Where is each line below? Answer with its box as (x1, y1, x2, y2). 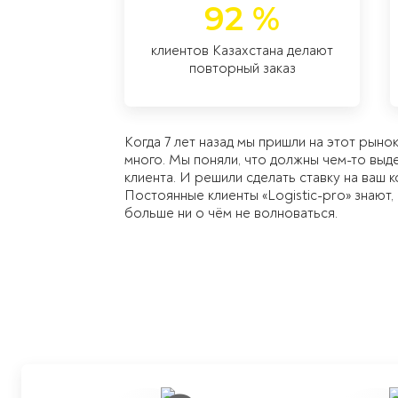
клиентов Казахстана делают (151, 41, 334, 60)
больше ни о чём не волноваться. (124, 204, 338, 222)
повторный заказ (188, 59, 296, 77)
